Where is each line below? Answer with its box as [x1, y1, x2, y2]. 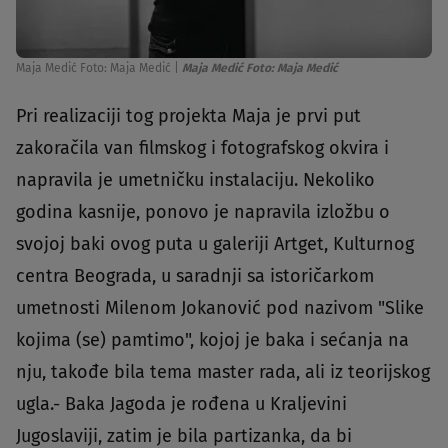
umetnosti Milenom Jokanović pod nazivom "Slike [16, 297, 424, 320]
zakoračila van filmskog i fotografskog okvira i [16, 137, 389, 160]
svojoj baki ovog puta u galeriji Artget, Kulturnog [16, 233, 414, 256]
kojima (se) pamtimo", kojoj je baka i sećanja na [16, 329, 409, 352]
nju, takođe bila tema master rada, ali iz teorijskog [16, 361, 430, 384]
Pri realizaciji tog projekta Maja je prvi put [16, 105, 361, 128]
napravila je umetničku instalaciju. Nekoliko [16, 169, 375, 192]
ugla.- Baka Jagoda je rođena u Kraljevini [16, 393, 347, 416]
